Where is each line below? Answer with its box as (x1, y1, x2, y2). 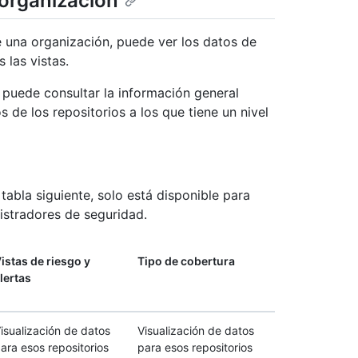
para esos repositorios (137, 340, 253, 355)
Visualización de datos (137, 324, 254, 338)
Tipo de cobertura (137, 254, 235, 268)
